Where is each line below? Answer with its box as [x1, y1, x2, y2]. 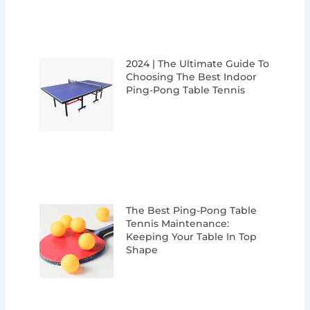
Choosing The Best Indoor [126, 71, 257, 84]
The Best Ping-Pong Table [126, 204, 257, 217]
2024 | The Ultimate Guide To [126, 57, 270, 71]
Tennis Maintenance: [126, 217, 230, 230]
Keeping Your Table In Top [126, 230, 257, 244]
